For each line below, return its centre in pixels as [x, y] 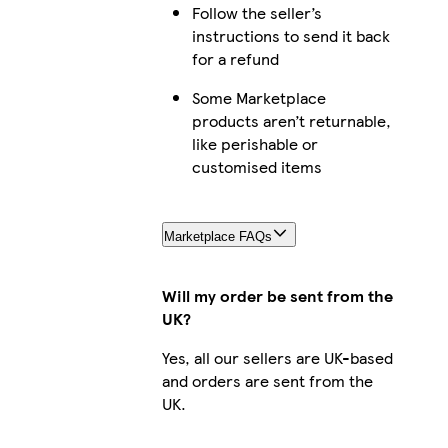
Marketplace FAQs [217, 236]
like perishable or [254, 143]
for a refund [235, 58]
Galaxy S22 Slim [434, 432]
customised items [256, 166]
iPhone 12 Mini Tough [435, 123]
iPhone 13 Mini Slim [435, 226]
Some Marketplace [258, 97]
